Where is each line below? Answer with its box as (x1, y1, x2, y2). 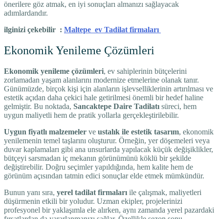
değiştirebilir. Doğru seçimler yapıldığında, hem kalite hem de (4, 163, 193, 172)
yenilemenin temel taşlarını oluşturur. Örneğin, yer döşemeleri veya (4, 136, 210, 145)
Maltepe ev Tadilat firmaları (64, 25, 161, 34)
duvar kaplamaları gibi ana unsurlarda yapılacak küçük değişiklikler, (4, 145, 213, 154)
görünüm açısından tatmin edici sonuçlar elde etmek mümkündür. (4, 172, 204, 180)
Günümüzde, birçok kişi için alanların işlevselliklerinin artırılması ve (4, 85, 213, 93)
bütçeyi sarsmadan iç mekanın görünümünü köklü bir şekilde (4, 154, 191, 163)
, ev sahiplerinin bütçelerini (104, 67, 187, 76)
